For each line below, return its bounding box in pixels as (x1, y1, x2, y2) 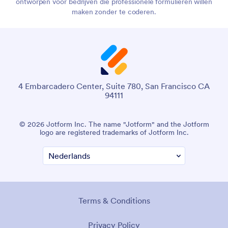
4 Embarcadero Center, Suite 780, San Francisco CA (18, 80, 210, 91)
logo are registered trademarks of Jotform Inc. (39, 127, 189, 137)
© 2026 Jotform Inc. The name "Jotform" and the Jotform (19, 119, 209, 129)
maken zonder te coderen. (72, 7, 156, 16)
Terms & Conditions (78, 195, 150, 206)
